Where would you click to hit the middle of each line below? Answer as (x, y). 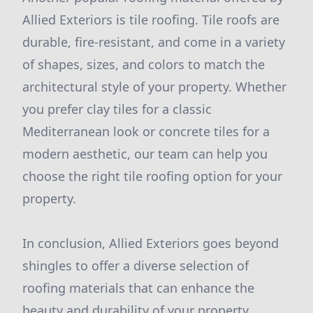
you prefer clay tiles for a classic (117, 109)
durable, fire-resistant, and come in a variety (154, 42)
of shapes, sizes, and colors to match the (144, 64)
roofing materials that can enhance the (138, 288)
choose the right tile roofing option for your (152, 176)
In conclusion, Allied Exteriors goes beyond (151, 243)
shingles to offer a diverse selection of (136, 265)
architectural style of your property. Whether (154, 87)
